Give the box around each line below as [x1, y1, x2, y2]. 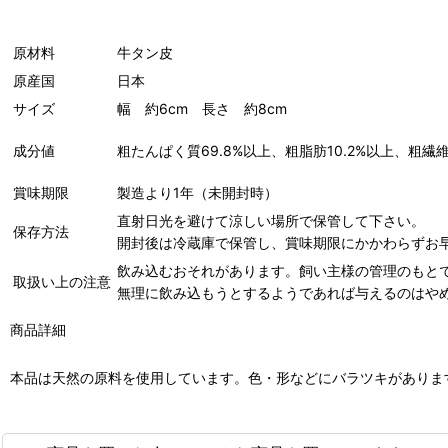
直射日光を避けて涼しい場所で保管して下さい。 [117, 212, 425, 230]
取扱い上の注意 [13, 273, 111, 291]
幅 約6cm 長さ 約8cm [117, 100, 287, 118]
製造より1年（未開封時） [117, 184, 278, 202]
